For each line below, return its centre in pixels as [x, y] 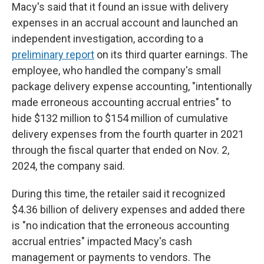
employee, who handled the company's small [116, 70]
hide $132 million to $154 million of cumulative [120, 118]
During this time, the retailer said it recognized [118, 194]
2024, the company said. [68, 166]
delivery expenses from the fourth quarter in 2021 [128, 134]
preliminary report [53, 55]
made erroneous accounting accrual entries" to [121, 102]
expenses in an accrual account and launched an [125, 23]
